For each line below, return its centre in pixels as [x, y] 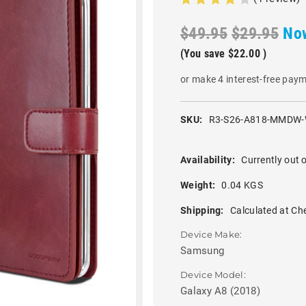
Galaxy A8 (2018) [220, 291]
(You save [203, 54]
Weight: [198, 185]
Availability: [208, 159]
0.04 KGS [242, 185]
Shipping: [202, 210]
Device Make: [211, 234]
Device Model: [213, 275]
